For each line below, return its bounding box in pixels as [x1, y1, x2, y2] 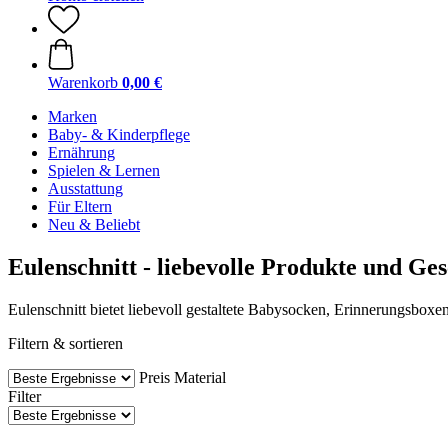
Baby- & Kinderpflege [48, 126, 190, 143]
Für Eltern [48, 198, 112, 215]
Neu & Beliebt [48, 216, 140, 233]
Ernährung [48, 144, 115, 161]
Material [174, 368, 226, 386]
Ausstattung [48, 180, 123, 197]
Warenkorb [48, 74, 118, 91]
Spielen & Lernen [48, 162, 160, 179]
